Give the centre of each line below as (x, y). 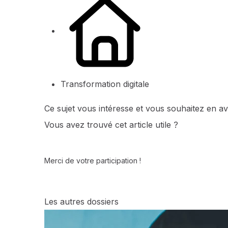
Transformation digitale (105, 84)
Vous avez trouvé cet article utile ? (111, 125)
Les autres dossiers (81, 202)
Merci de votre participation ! (93, 161)
